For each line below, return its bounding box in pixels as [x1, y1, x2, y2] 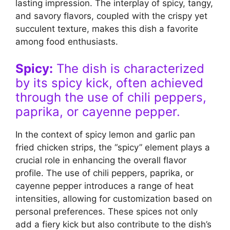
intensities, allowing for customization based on [15, 193, 212, 204]
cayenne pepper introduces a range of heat [15, 180, 194, 191]
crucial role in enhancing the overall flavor [15, 155, 186, 165]
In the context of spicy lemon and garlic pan [15, 129, 195, 140]
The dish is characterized [53, 61, 204, 76]
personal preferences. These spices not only [15, 206, 198, 217]
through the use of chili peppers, [15, 89, 206, 105]
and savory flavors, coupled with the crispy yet [15, 11, 207, 22]
